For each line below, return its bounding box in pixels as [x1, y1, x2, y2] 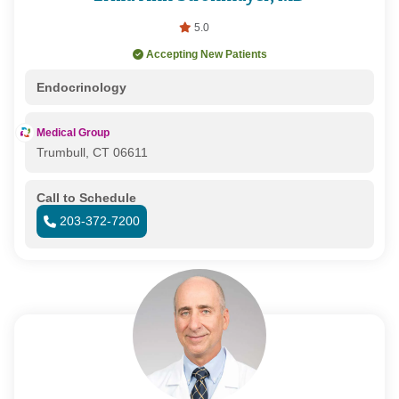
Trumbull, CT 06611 [36, 145, 148, 160]
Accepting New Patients [145, 48, 267, 61]
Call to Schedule [36, 191, 136, 206]
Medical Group [36, 126, 110, 140]
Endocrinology [36, 80, 126, 95]
